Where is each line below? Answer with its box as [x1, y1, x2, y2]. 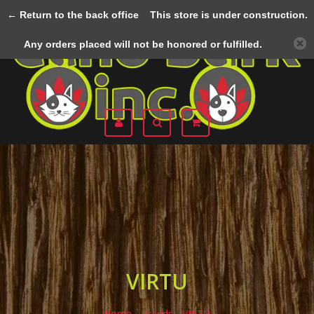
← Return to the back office [6, 9, 139, 20]
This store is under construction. [138, 9, 308, 20]
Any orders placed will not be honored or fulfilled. [24, 39, 262, 50]
